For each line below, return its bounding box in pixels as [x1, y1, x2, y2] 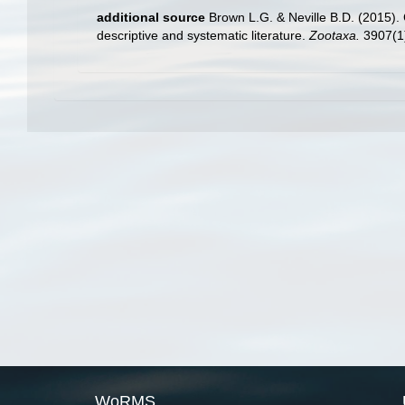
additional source [97, 9, 205, 24]
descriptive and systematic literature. [97, 27, 309, 42]
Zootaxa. [309, 27, 360, 42]
